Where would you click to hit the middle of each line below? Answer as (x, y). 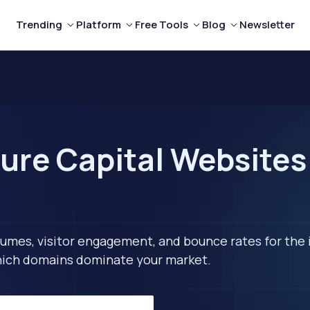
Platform (98, 25)
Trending (39, 25)
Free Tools (161, 25)
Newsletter (267, 25)
